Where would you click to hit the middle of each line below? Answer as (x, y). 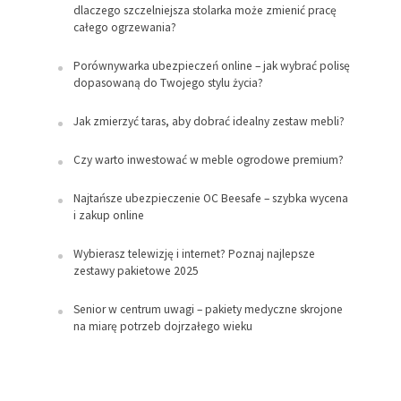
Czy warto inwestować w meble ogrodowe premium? (208, 160)
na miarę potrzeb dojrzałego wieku (162, 327)
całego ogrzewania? (124, 28)
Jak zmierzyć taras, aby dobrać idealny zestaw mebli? (209, 122)
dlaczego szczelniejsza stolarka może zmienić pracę (205, 11)
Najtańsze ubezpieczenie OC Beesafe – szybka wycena (210, 199)
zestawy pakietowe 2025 (136, 271)
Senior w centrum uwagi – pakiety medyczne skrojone (208, 310)
